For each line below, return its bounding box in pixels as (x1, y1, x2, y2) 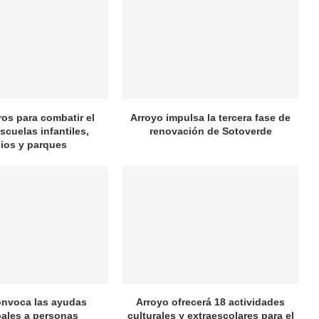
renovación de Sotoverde (149, 125, 272, 137)
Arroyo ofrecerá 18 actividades (136, 296, 286, 308)
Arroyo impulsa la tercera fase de (130, 112, 291, 124)
